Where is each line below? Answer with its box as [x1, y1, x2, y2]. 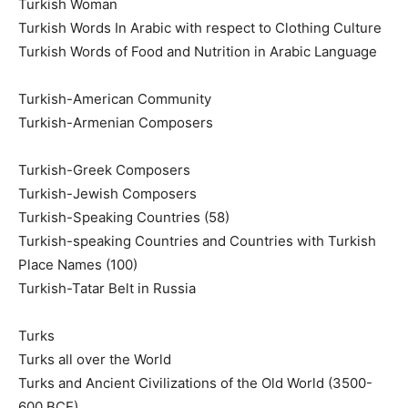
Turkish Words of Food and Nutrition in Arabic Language [18, 42, 377, 60]
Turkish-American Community [18, 89, 211, 107]
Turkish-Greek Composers [18, 160, 190, 178]
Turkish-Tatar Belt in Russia [18, 279, 196, 297]
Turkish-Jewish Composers [18, 184, 197, 202]
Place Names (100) [18, 255, 138, 273]
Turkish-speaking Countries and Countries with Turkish [18, 231, 376, 250]
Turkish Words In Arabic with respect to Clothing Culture [18, 18, 382, 36]
